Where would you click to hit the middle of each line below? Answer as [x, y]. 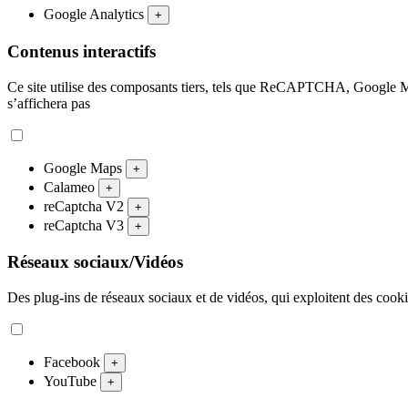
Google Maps [85, 168]
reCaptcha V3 [86, 225]
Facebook [74, 362]
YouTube [72, 381]
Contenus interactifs [82, 51]
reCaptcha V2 [86, 206]
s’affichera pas [49, 103]
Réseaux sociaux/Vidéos [95, 262]
